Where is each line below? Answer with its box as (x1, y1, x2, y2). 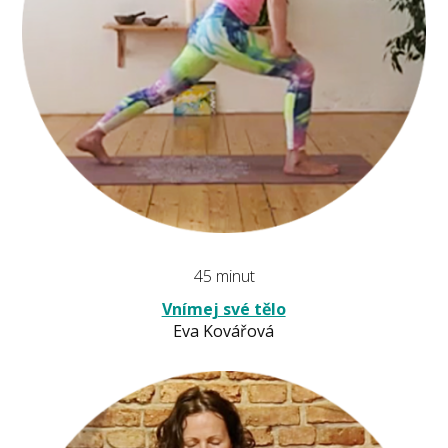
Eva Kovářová (173, 320, 275, 343)
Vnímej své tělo (161, 298, 286, 321)
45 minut (193, 265, 255, 288)
